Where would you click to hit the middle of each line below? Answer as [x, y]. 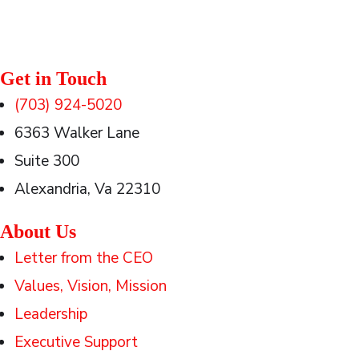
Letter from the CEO [84, 258]
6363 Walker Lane [77, 133]
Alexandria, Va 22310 [87, 189]
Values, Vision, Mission [91, 286]
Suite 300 [47, 161]
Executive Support [76, 342]
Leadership [51, 314]
